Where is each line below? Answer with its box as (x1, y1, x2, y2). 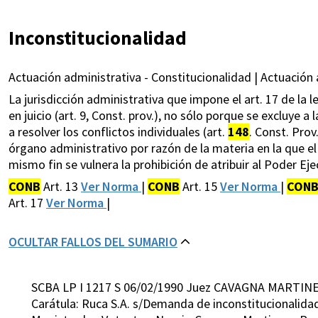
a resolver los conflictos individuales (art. (9, 124, 228, 141)
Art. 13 (40, 178, 81, 195)
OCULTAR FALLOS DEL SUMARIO (9, 234, 177, 251)
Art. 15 (180, 178, 220, 195)
